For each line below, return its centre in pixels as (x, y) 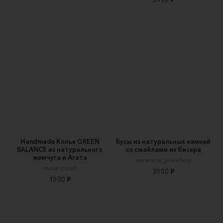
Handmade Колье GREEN (60, 141)
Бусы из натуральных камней (163, 141)
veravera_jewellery (163, 160)
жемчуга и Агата (60, 157)
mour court (60, 167)
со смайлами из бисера (163, 149)
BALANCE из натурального (60, 149)
